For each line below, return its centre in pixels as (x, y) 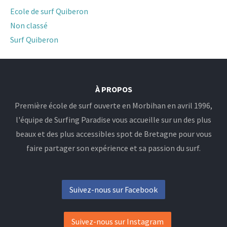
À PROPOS (113, 89)
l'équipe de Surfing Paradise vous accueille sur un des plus (113, 120)
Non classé (29, 25)
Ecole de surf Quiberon (49, 11)
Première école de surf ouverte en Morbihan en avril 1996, (113, 105)
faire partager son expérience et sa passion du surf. (113, 148)
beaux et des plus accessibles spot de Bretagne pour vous (113, 134)
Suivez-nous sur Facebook (113, 190)
